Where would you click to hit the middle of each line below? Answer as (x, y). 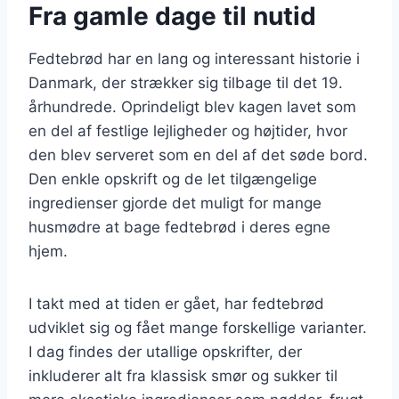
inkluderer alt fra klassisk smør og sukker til (183, 375)
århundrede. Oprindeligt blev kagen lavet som (192, 106)
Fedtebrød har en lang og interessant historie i (194, 58)
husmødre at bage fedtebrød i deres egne (179, 227)
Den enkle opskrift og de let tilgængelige (173, 179)
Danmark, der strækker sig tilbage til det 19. (186, 82)
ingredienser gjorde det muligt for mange (175, 203)
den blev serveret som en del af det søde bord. (198, 155)
